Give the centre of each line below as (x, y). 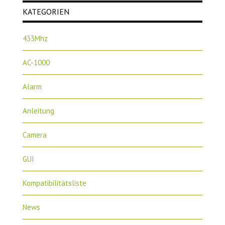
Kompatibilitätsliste (54, 183)
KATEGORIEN (46, 12)
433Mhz (35, 39)
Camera (34, 135)
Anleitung (38, 111)
